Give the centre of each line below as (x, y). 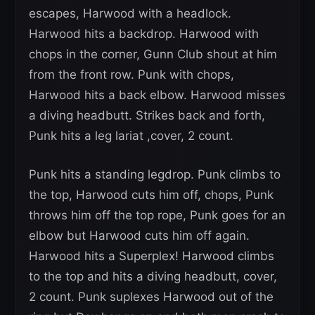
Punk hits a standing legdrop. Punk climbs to (155, 175)
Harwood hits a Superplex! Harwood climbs (152, 256)
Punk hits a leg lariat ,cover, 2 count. (131, 136)
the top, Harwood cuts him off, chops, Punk (151, 195)
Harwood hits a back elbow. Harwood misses (157, 95)
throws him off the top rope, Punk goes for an (157, 216)
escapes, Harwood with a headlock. (130, 14)
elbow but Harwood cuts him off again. (139, 236)
